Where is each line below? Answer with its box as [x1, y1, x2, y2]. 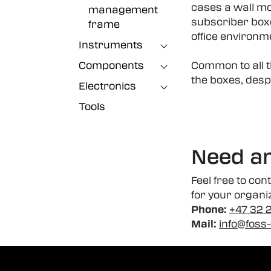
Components [79, 59, 144, 71]
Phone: [191, 203, 227, 215]
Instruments [79, 39, 143, 51]
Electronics [79, 80, 136, 92]
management [88, 4, 158, 16]
